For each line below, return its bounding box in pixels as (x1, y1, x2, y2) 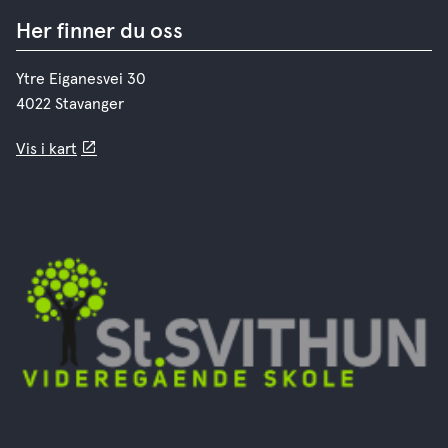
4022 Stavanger (16, 96, 124, 112)
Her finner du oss (16, 21, 183, 43)
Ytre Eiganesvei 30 (16, 71, 146, 87)
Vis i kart (16, 141, 77, 157)
